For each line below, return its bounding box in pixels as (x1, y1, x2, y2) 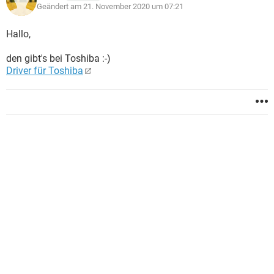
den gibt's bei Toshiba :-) (6, 53, 111, 64)
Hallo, (6, 28, 31, 40)
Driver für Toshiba (6, 65, 83, 76)
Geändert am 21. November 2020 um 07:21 (37, 2, 183, 11)
